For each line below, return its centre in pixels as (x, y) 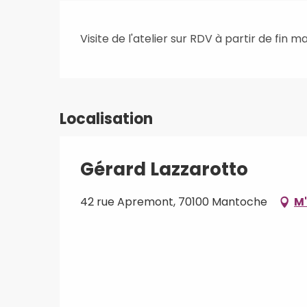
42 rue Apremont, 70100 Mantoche (174, 201)
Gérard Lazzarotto (164, 169)
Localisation (106, 119)
